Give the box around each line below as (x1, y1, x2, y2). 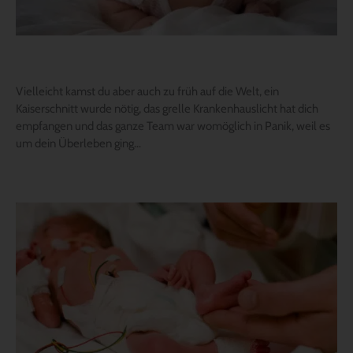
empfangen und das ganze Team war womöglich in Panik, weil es (16, 118, 330, 133)
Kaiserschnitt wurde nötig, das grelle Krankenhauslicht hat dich (16, 101, 318, 116)
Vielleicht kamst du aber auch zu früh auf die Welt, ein (16, 84, 279, 98)
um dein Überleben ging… (16, 136, 141, 150)
